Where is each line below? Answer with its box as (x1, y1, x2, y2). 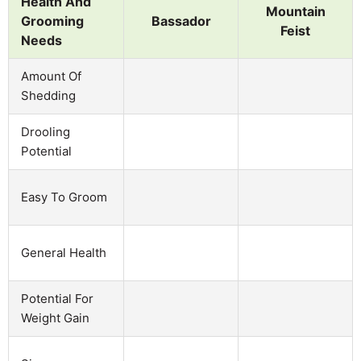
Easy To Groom (21, 189, 107, 205)
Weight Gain (21, 309, 89, 326)
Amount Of (21, 68, 81, 84)
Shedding (21, 87, 76, 103)
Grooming (21, 12, 84, 29)
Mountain (265, 2, 326, 19)
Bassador (151, 12, 211, 29)
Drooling (21, 123, 70, 139)
